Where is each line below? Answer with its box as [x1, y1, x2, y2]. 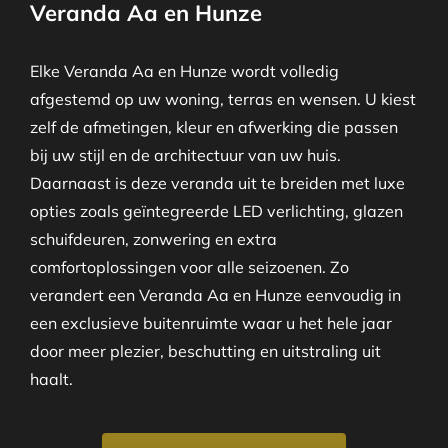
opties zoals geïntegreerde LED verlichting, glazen [29, 200, 403, 221]
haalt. [29, 368, 73, 389]
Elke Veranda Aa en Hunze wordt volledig [29, 60, 339, 81]
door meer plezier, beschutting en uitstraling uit [29, 340, 381, 361]
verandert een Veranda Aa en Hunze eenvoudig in [29, 284, 401, 305]
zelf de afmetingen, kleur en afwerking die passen [29, 116, 398, 137]
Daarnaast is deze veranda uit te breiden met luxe [29, 172, 405, 193]
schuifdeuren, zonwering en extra [29, 228, 277, 249]
